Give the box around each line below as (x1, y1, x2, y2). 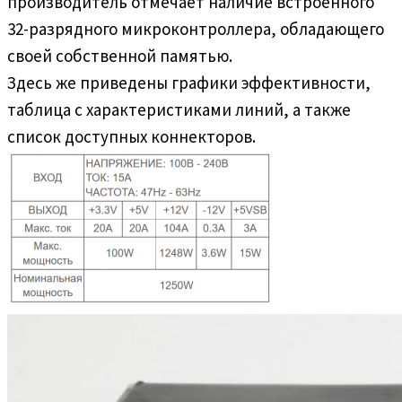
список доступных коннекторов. (7, 125, 256, 147)
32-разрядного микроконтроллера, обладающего (7, 17, 384, 39)
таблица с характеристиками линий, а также (7, 98, 351, 120)
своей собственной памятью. (7, 44, 232, 66)
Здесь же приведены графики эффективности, (7, 71, 371, 93)
